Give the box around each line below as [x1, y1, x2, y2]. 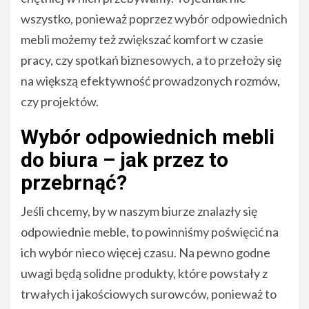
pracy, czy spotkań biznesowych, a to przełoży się [21, 52, 281, 68]
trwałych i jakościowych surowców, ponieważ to [21, 286, 277, 302]
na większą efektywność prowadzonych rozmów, [21, 73, 280, 89]
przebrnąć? [21, 170, 127, 195]
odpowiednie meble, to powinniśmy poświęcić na [21, 224, 279, 240]
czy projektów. [21, 94, 99, 110]
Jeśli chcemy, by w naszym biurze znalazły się [21, 203, 257, 219]
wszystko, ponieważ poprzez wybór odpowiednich [21, 11, 288, 27]
